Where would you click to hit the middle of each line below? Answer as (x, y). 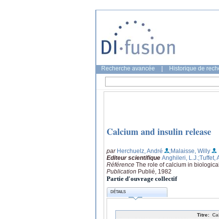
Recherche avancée (128, 68)
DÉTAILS (118, 192)
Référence (121, 164)
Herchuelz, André (140, 151)
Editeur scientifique (133, 158)
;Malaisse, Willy (190, 151)
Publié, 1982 (155, 171)
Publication (122, 171)
